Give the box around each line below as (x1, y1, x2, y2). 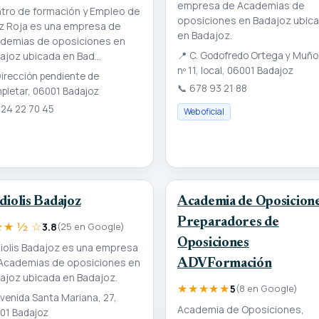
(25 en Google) (56, 219, 125, 233)
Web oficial (184, 105, 224, 118)
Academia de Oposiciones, (177, 302, 304, 316)
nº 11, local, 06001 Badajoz (177, 64, 293, 78)
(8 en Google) (236, 281, 298, 295)
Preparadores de (177, 216, 279, 230)
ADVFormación (177, 257, 272, 271)
